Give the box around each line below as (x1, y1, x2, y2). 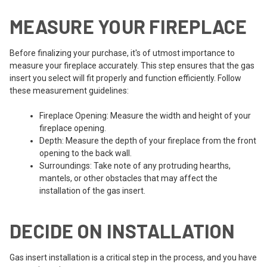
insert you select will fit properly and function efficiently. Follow (10, 73, 241, 83)
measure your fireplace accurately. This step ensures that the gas (10, 60, 254, 70)
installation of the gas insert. (39, 185, 145, 195)
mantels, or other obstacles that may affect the (39, 173, 218, 183)
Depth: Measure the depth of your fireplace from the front (39, 135, 256, 145)
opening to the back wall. (39, 148, 132, 158)
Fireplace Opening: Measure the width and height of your (39, 110, 251, 120)
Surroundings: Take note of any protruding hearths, (39, 160, 231, 170)
